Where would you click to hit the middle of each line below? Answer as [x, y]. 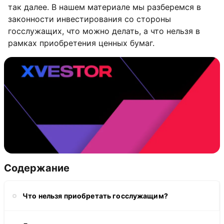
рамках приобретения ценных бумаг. [81, 43]
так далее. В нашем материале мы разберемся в [104, 7]
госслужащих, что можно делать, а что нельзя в [104, 31]
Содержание [37, 168]
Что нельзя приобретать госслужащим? [95, 195]
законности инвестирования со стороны [89, 19]
